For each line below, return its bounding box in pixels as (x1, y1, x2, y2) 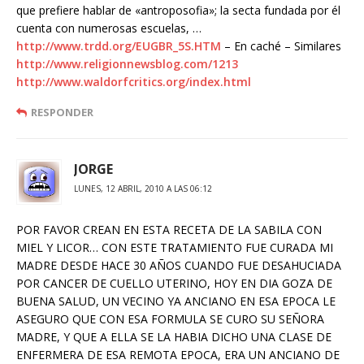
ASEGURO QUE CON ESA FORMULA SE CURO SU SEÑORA (16, 311, 324, 327)
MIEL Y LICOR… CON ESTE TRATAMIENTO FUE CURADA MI (16, 240, 333, 255)
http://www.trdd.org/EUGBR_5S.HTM (16, 38, 221, 54)
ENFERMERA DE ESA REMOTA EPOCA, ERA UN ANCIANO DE (16, 347, 340, 362)
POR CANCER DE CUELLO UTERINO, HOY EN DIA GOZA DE (16, 275, 332, 291)
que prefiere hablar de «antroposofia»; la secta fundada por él (16, 2, 340, 18)
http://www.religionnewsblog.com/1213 (16, 56, 238, 71)
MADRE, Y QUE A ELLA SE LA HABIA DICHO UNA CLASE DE (16, 329, 331, 344)
